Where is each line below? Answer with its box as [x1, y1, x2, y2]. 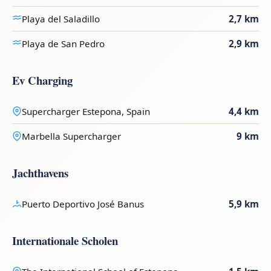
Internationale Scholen [12, 232, 118, 249]
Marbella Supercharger [22, 130, 121, 143]
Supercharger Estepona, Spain [22, 105, 150, 118]
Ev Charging [12, 72, 73, 89]
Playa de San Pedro [22, 38, 105, 50]
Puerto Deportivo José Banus [22, 198, 144, 211]
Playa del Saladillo [22, 13, 100, 25]
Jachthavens [12, 165, 68, 181]
